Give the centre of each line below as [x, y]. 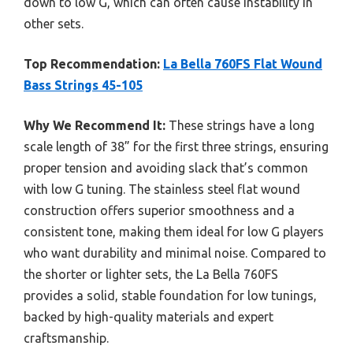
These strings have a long [240, 125]
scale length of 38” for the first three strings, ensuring [176, 146]
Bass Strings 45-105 [83, 85]
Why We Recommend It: [95, 125]
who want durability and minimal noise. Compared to [175, 253]
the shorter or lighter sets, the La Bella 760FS [151, 274]
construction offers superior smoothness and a [159, 210]
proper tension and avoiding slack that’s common [166, 167]
